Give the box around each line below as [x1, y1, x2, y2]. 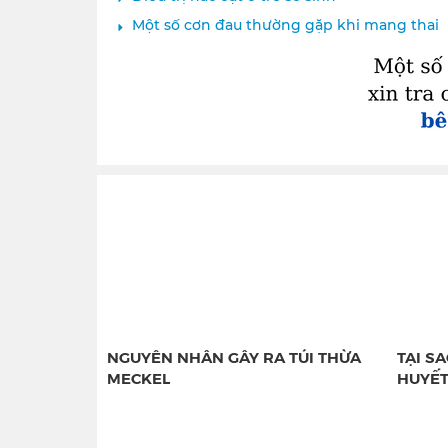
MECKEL [107, 367, 170, 389]
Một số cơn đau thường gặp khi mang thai [132, 15, 439, 34]
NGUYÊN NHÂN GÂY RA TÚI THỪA [107, 346, 361, 368]
